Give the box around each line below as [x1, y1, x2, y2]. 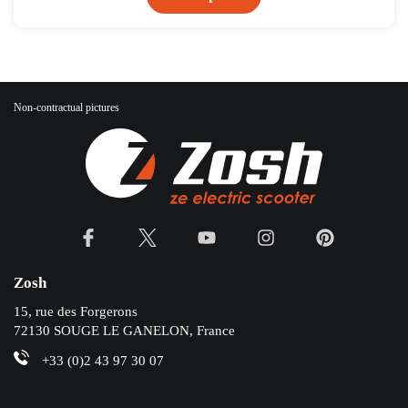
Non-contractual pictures [14, 100, 119, 114]
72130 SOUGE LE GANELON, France [14, 322, 235, 338]
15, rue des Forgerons [14, 303, 138, 319]
